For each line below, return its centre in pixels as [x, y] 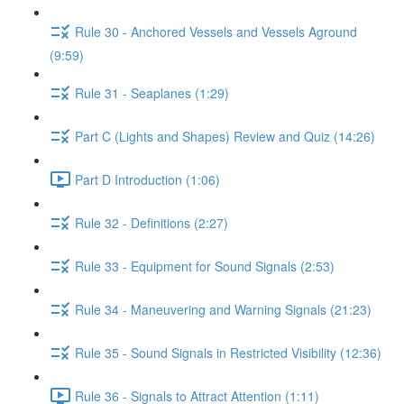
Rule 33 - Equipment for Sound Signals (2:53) [205, 266]
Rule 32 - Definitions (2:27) [151, 222]
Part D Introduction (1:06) [147, 179]
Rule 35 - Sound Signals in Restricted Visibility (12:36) [228, 352]
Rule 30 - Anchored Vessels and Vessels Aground [216, 31]
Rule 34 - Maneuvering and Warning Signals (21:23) [223, 309]
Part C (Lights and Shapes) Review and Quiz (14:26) [225, 136]
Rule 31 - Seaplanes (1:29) [152, 92]
